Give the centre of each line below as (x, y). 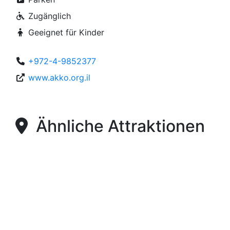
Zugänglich (48, 16)
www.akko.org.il (59, 78)
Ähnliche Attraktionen (116, 126)
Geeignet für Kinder (65, 32)
